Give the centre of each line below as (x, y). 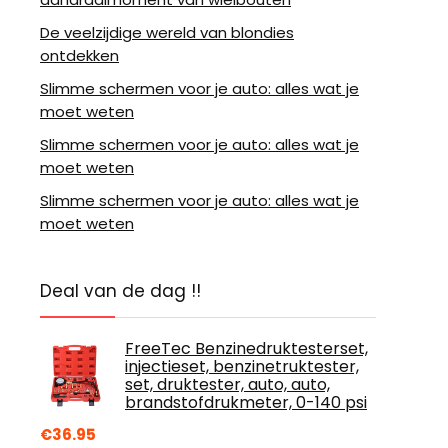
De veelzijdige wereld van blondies (167, 32)
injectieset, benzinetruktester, (242, 366)
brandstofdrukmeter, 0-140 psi (246, 402)
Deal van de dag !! (120, 291)
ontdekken (79, 55)
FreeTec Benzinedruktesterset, (246, 348)
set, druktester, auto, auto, (227, 384)
